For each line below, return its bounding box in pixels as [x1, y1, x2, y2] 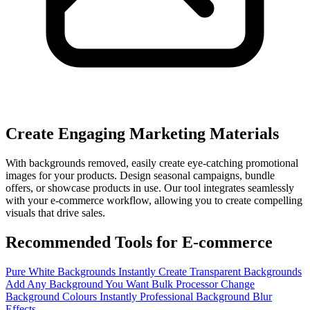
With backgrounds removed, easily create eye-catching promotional [6, 157, 298, 170]
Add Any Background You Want [6, 277, 152, 290]
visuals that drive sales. [6, 207, 105, 219]
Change [221, 277, 255, 290]
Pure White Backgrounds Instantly [6, 265, 158, 277]
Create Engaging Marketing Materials [6, 125, 279, 143]
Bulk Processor [152, 277, 221, 290]
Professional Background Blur [140, 290, 272, 302]
